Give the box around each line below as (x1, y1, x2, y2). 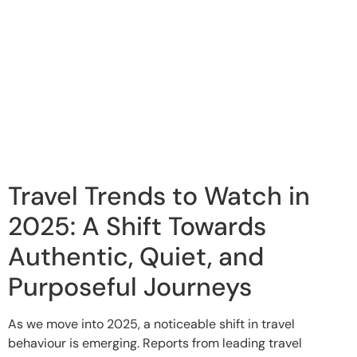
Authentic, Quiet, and (8, 239, 264, 273)
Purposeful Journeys (8, 269, 252, 304)
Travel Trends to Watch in (8, 178, 310, 213)
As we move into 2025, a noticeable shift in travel (8, 315, 295, 332)
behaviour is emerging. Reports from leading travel (8, 334, 302, 351)
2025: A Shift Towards (8, 209, 266, 243)
